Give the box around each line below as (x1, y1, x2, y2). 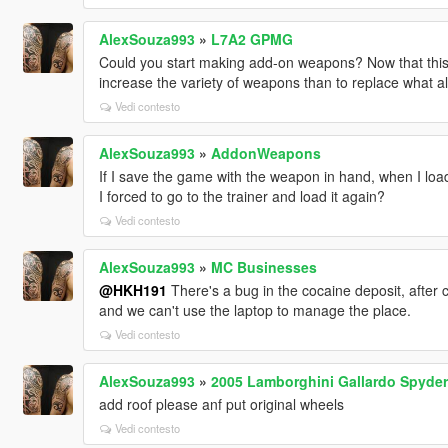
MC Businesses (210, 257, 317, 278)
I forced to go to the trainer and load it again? (98, 186, 385, 207)
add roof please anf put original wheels (98, 394, 344, 415)
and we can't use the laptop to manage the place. (98, 300, 411, 321)
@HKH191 (98, 280, 167, 301)
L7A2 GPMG (210, 29, 293, 50)
